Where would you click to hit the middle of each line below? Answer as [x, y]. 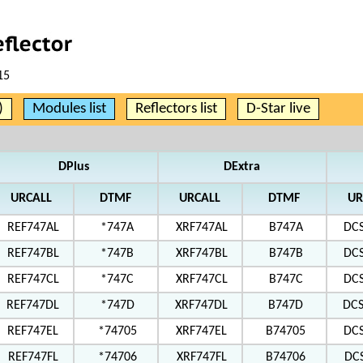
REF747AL [33, 228]
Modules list [69, 109]
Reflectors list [176, 109]
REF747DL [33, 305]
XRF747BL [201, 254]
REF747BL [33, 254]
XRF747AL [201, 228]
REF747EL [33, 331]
